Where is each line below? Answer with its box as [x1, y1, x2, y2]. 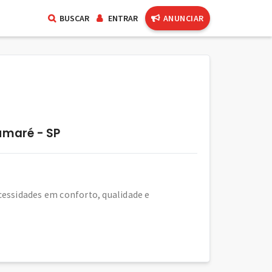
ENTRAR [107, 13, 138, 24]
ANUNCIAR [163, 13, 204, 24]
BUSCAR [59, 13, 89, 24]
